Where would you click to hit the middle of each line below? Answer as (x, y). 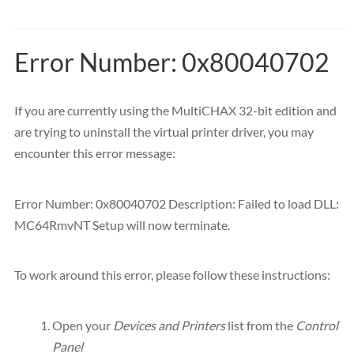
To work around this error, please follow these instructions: (172, 275)
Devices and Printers (169, 326)
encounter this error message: (95, 153)
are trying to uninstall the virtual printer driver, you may (164, 131)
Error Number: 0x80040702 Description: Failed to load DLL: (177, 203)
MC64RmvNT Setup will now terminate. (122, 224)
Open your (83, 326)
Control (317, 326)
